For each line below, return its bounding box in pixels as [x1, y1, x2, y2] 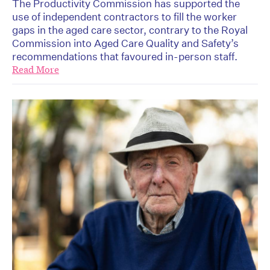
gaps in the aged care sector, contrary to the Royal [12, 24, 248, 37]
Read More [12, 63, 59, 77]
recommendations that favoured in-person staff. [12, 50, 237, 63]
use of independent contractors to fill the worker [12, 10, 237, 24]
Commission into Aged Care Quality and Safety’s [12, 37, 239, 50]
